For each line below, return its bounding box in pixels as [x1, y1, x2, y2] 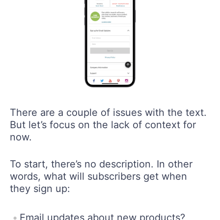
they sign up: [10, 182, 70, 194]
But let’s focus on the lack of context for [10, 118, 196, 131]
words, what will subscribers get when [10, 170, 187, 182]
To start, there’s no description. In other [10, 158, 192, 170]
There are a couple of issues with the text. [10, 106, 207, 118]
